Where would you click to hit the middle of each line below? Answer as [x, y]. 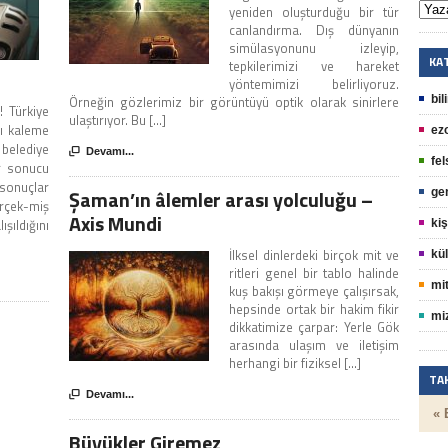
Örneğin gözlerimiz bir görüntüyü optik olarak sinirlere [234, 102]
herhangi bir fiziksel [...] [295, 363]
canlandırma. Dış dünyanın [314, 30]
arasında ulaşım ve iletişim [314, 345]
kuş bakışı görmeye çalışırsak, [314, 291]
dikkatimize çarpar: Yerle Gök [314, 327]
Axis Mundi [115, 224]
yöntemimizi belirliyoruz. [314, 84]
